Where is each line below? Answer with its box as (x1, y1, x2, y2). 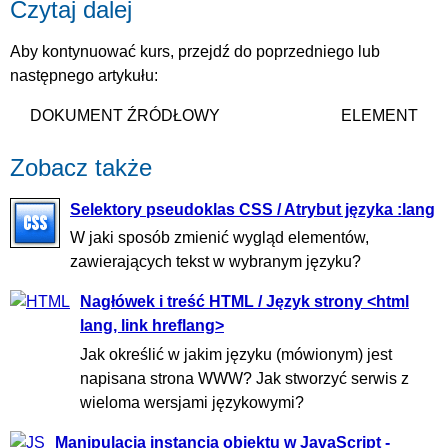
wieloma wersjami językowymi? (80, 393, 304, 411)
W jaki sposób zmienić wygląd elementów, (70, 229, 369, 247)
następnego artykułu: (10, 67, 158, 85)
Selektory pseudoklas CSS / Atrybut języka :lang (70, 201, 435, 219)
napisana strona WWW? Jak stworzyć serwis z (80, 369, 409, 387)
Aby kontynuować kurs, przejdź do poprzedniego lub (10, 43, 380, 61)
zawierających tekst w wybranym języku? (70, 253, 361, 271)
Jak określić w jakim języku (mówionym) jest (80, 345, 392, 363)
